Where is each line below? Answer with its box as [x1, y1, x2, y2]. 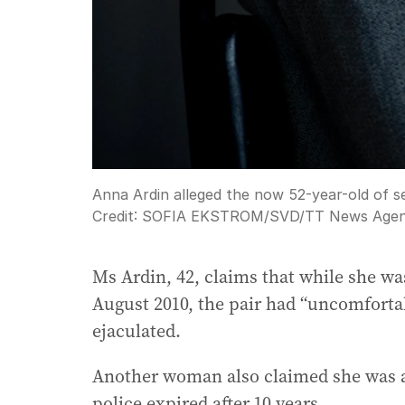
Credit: [92, 207, 142, 226]
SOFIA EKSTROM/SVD [142, 207, 299, 226]
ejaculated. [92, 318, 181, 344]
